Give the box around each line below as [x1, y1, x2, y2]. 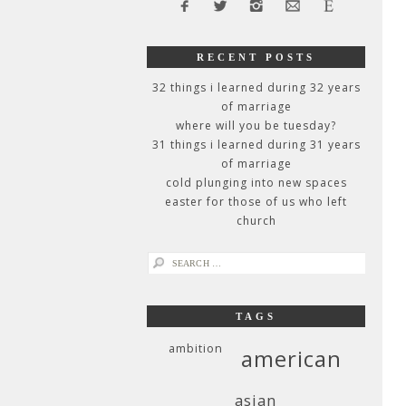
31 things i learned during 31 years [151, 137, 361, 152]
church [236, 213, 276, 228]
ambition [169, 341, 223, 356]
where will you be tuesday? [176, 118, 336, 133]
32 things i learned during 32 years [151, 80, 361, 95]
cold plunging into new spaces [165, 175, 347, 190]
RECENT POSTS [197, 52, 315, 63]
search [146, 253, 187, 268]
